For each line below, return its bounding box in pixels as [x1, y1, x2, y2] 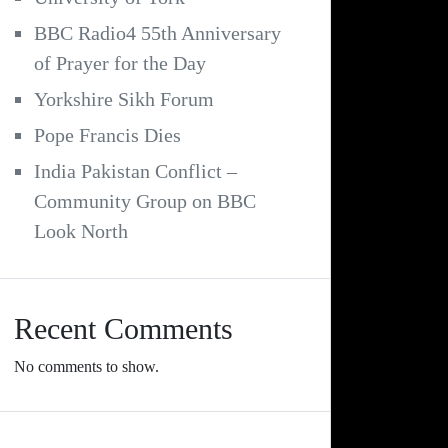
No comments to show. [14, 358, 159, 376]
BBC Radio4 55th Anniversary [34, 22, 281, 45]
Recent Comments [14, 312, 233, 346]
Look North [34, 220, 128, 243]
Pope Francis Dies [34, 124, 181, 147]
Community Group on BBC [34, 190, 256, 213]
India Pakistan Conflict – [34, 160, 237, 183]
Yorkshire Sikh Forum [34, 88, 214, 111]
